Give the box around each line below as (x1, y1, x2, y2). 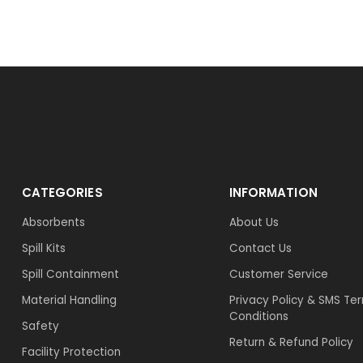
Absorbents (21, 214, 85, 230)
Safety (21, 318, 59, 334)
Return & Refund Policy (228, 334, 353, 350)
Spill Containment (21, 266, 119, 282)
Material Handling (21, 292, 117, 308)
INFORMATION (228, 183, 318, 201)
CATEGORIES (21, 183, 103, 201)
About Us (228, 214, 279, 230)
